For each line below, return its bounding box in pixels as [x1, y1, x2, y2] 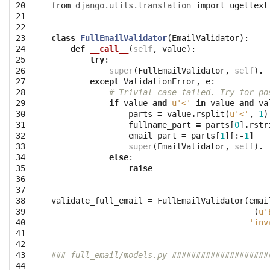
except [90, 77, 119, 87]
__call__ [90, 44, 128, 54]
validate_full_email [51, 196, 143, 206]
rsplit [196, 109, 225, 119]
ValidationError [124, 77, 196, 87]
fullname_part [128, 120, 191, 130]
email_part [128, 131, 177, 141]
